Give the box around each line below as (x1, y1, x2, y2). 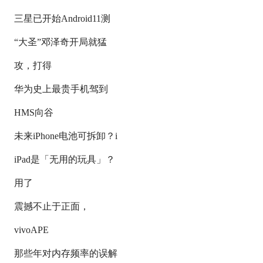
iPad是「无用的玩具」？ (14, 154, 116, 164)
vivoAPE (14, 225, 49, 235)
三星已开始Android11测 (14, 14, 111, 23)
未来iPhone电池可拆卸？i (14, 131, 118, 141)
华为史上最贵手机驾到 (14, 84, 109, 94)
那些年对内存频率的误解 (14, 248, 118, 258)
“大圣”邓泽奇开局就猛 (14, 37, 107, 47)
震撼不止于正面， (14, 201, 90, 211)
